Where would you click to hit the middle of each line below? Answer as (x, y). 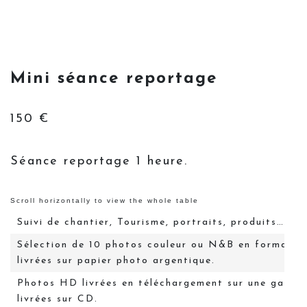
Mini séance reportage (114, 79)
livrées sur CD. (58, 299)
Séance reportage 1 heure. (99, 162)
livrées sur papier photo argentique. (116, 260)
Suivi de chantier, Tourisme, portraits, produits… (151, 222)
